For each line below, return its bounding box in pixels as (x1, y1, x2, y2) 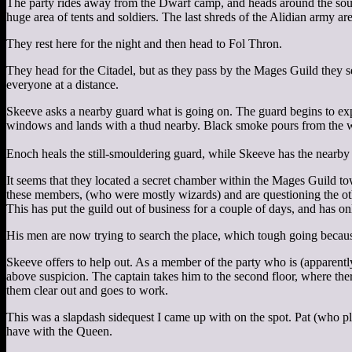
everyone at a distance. (6, 77, 119, 91)
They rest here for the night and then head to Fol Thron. (6, 36, 282, 50)
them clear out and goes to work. (6, 283, 168, 297)
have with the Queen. (6, 324, 112, 338)
